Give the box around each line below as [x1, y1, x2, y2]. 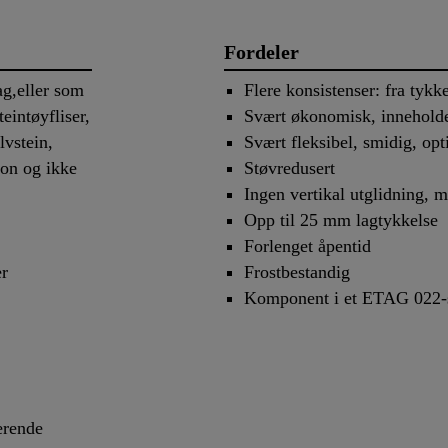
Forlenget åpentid [244, 236, 371, 257]
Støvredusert [244, 158, 335, 179]
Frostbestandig [244, 262, 350, 283]
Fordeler [224, 40, 299, 63]
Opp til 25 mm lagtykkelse [244, 210, 438, 231]
